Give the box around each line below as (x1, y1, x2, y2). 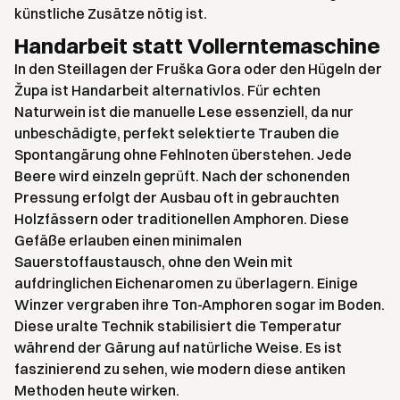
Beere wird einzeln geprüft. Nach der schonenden (14, 167, 350, 186)
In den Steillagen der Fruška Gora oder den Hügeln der (14, 60, 382, 79)
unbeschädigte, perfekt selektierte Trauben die (14, 124, 339, 143)
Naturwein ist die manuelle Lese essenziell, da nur (14, 103, 354, 121)
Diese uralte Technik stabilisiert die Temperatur (14, 317, 342, 336)
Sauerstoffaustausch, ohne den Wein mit (14, 253, 293, 271)
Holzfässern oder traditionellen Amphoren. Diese (14, 210, 349, 229)
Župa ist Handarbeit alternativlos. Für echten (14, 81, 321, 100)
